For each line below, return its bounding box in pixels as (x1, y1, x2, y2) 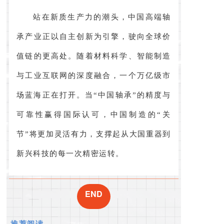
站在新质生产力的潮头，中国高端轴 (33, 12, 171, 21)
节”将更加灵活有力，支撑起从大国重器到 (16, 129, 171, 138)
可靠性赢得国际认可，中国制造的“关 (16, 110, 171, 118)
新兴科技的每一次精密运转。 (16, 149, 124, 157)
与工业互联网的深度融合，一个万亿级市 (16, 71, 171, 79)
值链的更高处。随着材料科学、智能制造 (16, 51, 171, 60)
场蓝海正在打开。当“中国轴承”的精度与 (16, 90, 171, 99)
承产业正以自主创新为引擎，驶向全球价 (16, 32, 171, 40)
